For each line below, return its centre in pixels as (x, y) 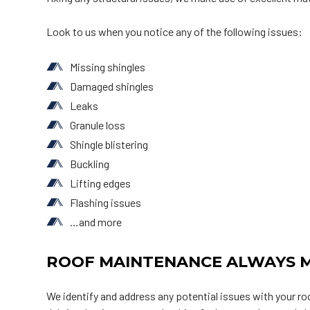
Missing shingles (108, 66)
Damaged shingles (112, 86)
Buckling (90, 163)
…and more (96, 221)
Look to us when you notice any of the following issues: (175, 31)
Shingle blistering (109, 144)
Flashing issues (106, 202)
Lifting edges (101, 183)
